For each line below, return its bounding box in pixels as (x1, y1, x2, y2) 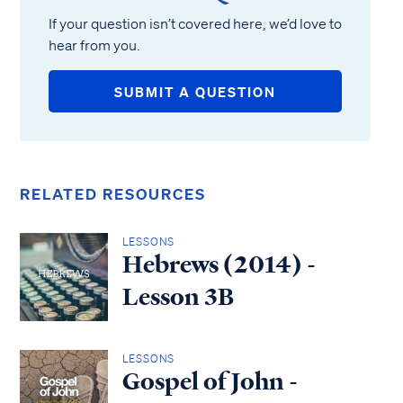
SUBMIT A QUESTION (114, 82, 276, 101)
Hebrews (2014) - (121, 248, 316, 282)
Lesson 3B (121, 281, 234, 314)
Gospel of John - (121, 364, 298, 398)
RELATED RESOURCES (20, 184, 206, 203)
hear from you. (49, 36, 140, 54)
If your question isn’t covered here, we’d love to (49, 14, 342, 32)
